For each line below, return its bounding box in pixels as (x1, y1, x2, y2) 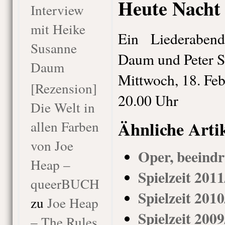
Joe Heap (47, 193, 98, 212)
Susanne (30, 39, 77, 57)
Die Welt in (30, 98, 95, 117)
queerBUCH (30, 174, 99, 193)
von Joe (30, 136, 73, 155)
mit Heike (30, 20, 85, 38)
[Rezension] (30, 79, 97, 97)
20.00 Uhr (118, 90, 178, 110)
